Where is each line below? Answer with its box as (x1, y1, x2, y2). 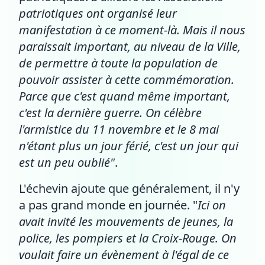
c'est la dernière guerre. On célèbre (19, 105, 202, 121)
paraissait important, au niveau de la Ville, (19, 38, 241, 54)
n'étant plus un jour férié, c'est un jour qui (19, 138, 238, 154)
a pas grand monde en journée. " (19, 197, 198, 213)
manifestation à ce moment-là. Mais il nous (19, 22, 245, 38)
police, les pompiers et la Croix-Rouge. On (19, 230, 237, 246)
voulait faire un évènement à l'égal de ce (19, 247, 229, 263)
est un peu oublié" (19, 154, 115, 170)
